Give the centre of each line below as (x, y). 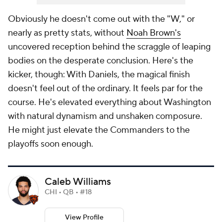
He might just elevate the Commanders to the (99, 130)
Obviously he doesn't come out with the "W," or (101, 19)
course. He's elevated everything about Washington (110, 103)
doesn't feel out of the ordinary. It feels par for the (105, 89)
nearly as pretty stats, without (67, 33)
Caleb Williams (78, 182)
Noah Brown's (154, 33)
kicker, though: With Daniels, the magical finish (99, 75)
